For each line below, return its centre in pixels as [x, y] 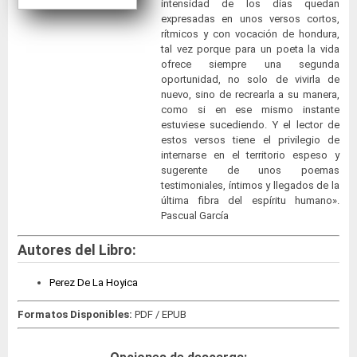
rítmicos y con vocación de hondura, [250, 34]
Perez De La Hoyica [94, 282]
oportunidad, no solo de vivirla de [250, 80]
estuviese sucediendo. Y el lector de [250, 125]
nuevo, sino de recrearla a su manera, [250, 95]
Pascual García [195, 216]
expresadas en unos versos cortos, [250, 19]
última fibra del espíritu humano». [250, 201]
